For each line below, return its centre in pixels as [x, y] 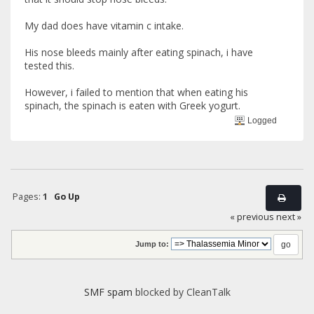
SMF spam [108, 292]
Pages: [27, 196]
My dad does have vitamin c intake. [104, 26]
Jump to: [152, 244]
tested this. [49, 66]
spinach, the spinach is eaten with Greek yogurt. [132, 106]
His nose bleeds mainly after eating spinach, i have [139, 53]
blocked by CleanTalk [181, 292]
